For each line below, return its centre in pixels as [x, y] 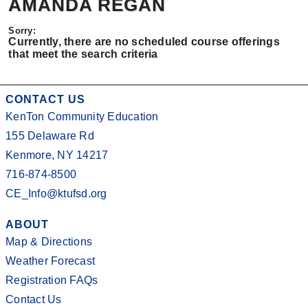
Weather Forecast [50, 261]
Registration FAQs [52, 280]
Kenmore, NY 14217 [57, 155]
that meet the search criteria [83, 54]
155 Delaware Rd [50, 136]
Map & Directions [49, 242]
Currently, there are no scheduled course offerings [144, 42]
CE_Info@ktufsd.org [56, 194]
